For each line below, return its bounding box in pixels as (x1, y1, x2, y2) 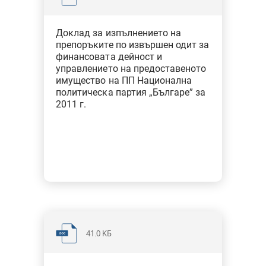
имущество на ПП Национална (56, 75, 192, 86)
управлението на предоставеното (56, 63, 207, 74)
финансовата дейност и (56, 51, 162, 62)
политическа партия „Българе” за (56, 87, 206, 98)
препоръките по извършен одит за (56, 39, 210, 50)
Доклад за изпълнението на (56, 27, 181, 39)
